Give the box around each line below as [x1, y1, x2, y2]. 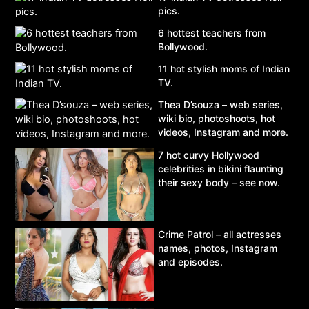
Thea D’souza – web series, [158, 98, 283, 110]
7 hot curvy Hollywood [158, 148, 259, 161]
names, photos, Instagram [158, 242, 277, 255]
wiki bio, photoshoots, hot [158, 112, 275, 124]
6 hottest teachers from [158, 26, 266, 39]
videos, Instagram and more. [158, 126, 288, 138]
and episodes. [158, 256, 223, 268]
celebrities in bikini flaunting [158, 162, 283, 175]
